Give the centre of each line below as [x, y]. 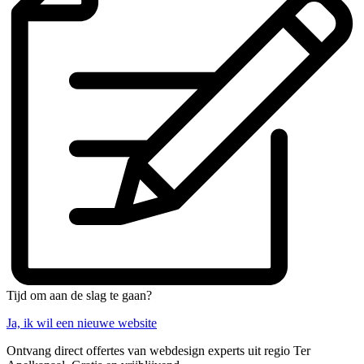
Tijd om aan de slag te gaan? [79, 296]
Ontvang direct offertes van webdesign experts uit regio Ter [158, 351]
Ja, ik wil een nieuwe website [82, 323]
